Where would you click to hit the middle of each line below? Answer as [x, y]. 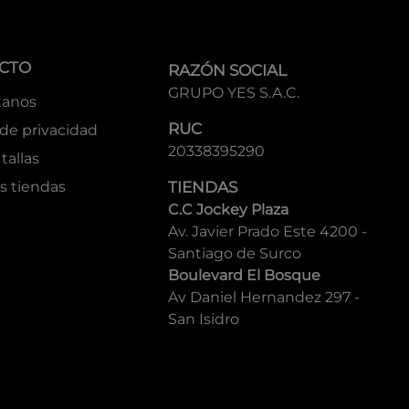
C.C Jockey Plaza [229, 210]
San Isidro [204, 319]
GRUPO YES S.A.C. [234, 93]
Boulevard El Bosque [245, 275]
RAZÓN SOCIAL [228, 70]
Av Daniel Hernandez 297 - [264, 297]
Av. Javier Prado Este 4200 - [268, 231]
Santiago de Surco [235, 253]
